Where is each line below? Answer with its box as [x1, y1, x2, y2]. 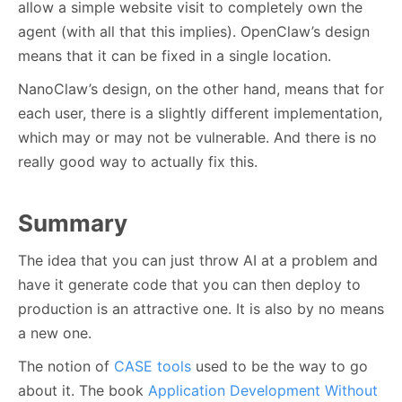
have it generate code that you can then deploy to [18, 275, 361, 293]
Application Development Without [148, 380, 378, 399]
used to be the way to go [191, 356, 368, 375]
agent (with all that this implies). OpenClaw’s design [18, 22, 370, 40]
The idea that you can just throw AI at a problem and [18, 250, 378, 269]
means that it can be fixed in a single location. [18, 46, 331, 65]
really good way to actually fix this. [18, 152, 258, 170]
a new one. [18, 323, 92, 342]
